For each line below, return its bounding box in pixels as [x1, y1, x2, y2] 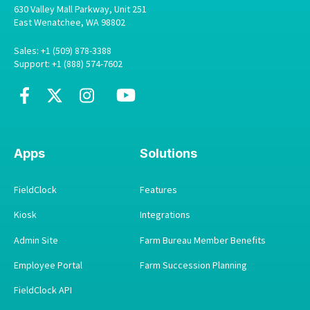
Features [140, 183, 177, 197]
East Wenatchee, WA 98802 [14, 15, 125, 28]
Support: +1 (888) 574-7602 [14, 57, 122, 71]
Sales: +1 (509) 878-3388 [14, 44, 111, 57]
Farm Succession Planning [140, 258, 247, 271]
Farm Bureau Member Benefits [140, 233, 266, 246]
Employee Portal [14, 258, 82, 271]
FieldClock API [14, 284, 72, 297]
